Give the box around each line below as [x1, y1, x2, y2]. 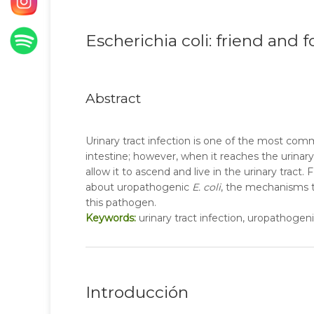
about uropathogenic [86, 181, 192, 193]
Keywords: [86, 212, 136, 224]
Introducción [86, 282, 189, 302]
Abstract [86, 90, 141, 107]
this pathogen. [86, 196, 156, 209]
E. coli [192, 181, 221, 193]
